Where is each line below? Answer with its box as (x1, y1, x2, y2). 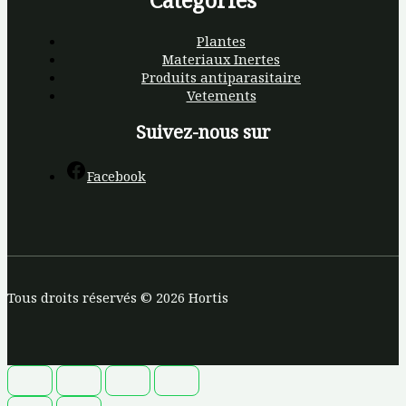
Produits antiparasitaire (141, 68, 301, 87)
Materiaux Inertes (162, 50, 280, 69)
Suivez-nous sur (135, 120, 271, 144)
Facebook (87, 166, 146, 185)
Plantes (197, 32, 246, 51)
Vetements (186, 86, 256, 105)
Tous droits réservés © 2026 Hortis (7, 287, 228, 306)
